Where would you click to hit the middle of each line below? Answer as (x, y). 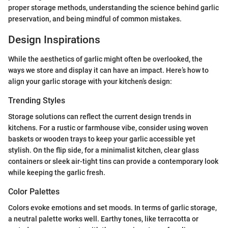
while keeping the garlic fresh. (57, 173)
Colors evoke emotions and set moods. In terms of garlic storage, (112, 208)
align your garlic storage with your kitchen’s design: (90, 81)
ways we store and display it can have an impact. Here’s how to (108, 70)
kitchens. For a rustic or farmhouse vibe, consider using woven (108, 128)
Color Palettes (34, 192)
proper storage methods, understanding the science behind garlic (113, 7)
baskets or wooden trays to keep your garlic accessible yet (102, 139)
